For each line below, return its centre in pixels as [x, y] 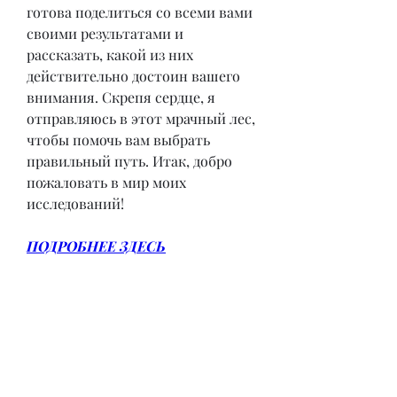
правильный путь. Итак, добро [129, 160]
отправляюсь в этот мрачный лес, [141, 118]
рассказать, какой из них [110, 54]
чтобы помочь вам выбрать [118, 139]
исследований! [75, 203]
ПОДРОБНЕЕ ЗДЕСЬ [96, 245]
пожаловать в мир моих [106, 182]
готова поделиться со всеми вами [140, 12]
